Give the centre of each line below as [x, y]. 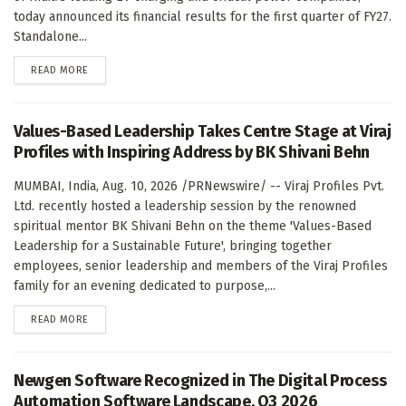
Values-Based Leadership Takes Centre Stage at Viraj [203, 131]
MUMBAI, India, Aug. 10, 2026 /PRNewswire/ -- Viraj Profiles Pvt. [199, 186]
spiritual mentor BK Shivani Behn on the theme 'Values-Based [193, 226]
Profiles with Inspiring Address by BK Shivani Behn [192, 152]
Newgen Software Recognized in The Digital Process [200, 380]
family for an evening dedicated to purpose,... [145, 285]
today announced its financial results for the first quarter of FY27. [203, 16]
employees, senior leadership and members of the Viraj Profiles [201, 266]
